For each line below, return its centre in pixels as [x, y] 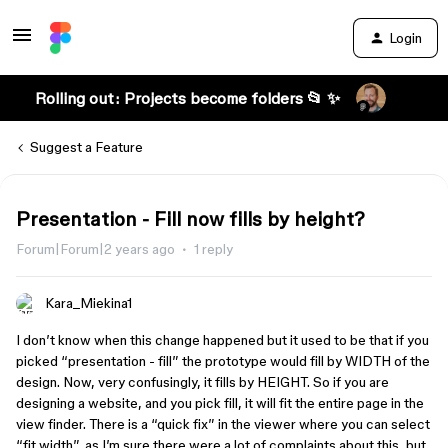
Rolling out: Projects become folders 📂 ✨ [187, 98]
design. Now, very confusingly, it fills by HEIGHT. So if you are [202, 382]
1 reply [213, 249]
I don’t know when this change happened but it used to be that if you [222, 340]
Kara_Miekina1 [88, 303]
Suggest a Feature [86, 147]
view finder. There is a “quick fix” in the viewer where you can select [223, 424]
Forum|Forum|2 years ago [95, 249]
